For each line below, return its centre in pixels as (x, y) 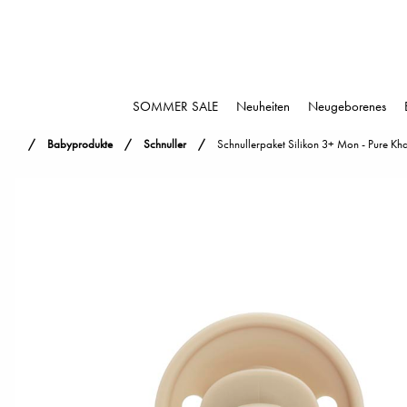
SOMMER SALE (175, 106)
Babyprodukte (80, 144)
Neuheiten (263, 106)
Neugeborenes (347, 106)
